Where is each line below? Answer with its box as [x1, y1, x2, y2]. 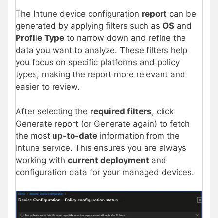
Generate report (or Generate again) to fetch [16, 118, 190, 128]
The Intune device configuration [16, 9, 142, 19]
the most [16, 130, 50, 141]
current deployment [68, 155, 151, 165]
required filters [90, 106, 152, 116]
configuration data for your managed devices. [16, 167, 194, 177]
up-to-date [50, 130, 97, 141]
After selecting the [16, 106, 90, 116]
